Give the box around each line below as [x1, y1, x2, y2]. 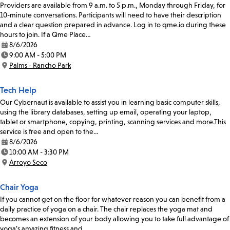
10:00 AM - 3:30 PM [9, 148, 69, 157]
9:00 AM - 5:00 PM [9, 51, 66, 60]
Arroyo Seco [9, 158, 47, 167]
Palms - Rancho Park [9, 61, 71, 70]
